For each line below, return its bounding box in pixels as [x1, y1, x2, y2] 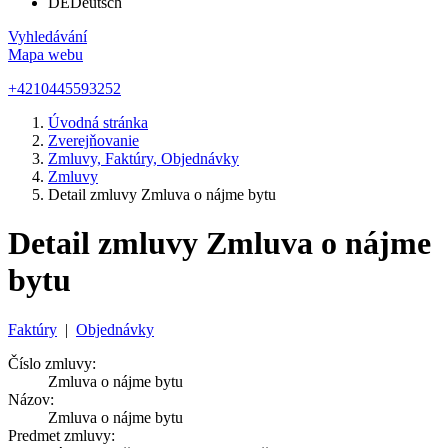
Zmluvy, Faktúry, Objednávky [48, 150, 239, 167]
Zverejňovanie [48, 132, 139, 149]
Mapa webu [8, 46, 83, 63]
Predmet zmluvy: [8, 426, 115, 444]
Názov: [8, 390, 54, 408]
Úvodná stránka [48, 114, 148, 131]
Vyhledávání [8, 28, 87, 45]
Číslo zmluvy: [8, 354, 96, 372]
